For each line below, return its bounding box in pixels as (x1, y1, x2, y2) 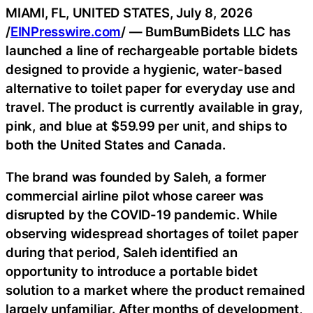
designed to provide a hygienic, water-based (6, 61, 282, 78)
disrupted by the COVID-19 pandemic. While (6, 206, 277, 222)
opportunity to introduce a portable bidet (6, 263, 258, 279)
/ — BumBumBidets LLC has (121, 24, 291, 40)
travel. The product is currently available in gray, (6, 99, 303, 115)
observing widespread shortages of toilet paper (6, 225, 298, 241)
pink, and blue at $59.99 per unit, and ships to (6, 118, 287, 134)
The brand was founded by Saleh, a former (6, 168, 267, 184)
